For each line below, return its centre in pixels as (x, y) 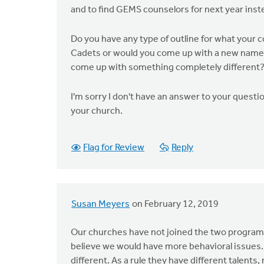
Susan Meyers (100, 204)
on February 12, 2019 (174, 204)
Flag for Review (114, 148)
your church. (97, 111)
